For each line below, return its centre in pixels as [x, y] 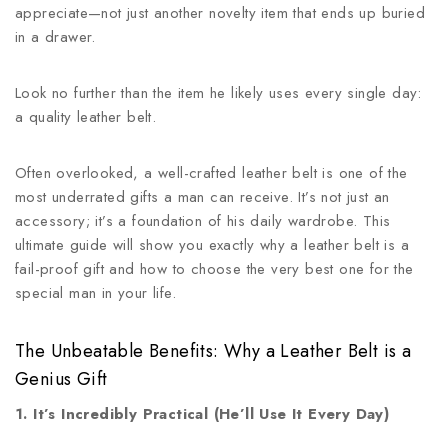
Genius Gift [61, 379]
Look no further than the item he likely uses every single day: [218, 93]
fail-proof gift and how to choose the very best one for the [214, 269]
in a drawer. [55, 37]
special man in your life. [95, 293]
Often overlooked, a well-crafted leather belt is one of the [211, 173]
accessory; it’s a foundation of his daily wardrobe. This [203, 221]
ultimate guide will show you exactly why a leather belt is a [212, 245]
